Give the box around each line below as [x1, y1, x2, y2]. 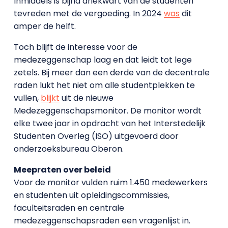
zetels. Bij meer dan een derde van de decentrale [13, 66, 210, 78]
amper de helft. [13, 20, 76, 32]
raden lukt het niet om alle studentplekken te [13, 79, 195, 91]
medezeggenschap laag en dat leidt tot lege [13, 53, 192, 66]
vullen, [13, 92, 41, 104]
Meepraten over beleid [13, 163, 111, 176]
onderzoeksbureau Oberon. [13, 142, 124, 155]
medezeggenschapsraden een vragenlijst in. [13, 214, 190, 226]
